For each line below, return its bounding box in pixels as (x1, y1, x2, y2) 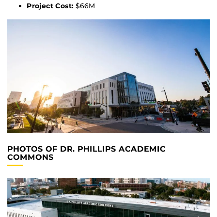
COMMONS (7, 153, 54, 162)
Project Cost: (27, 1, 74, 10)
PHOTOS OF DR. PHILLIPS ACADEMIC (7, 144, 166, 154)
